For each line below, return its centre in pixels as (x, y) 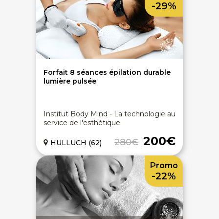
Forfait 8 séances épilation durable (107, 72)
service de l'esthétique (82, 123)
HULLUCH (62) (76, 143)
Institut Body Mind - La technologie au (109, 114)
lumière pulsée (70, 81)
